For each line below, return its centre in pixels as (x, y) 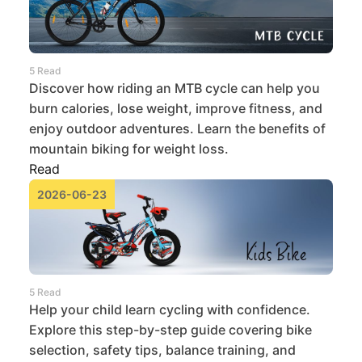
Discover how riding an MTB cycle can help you (175, 88)
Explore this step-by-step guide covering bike (170, 329)
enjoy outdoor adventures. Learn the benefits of (177, 129)
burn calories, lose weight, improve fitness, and (176, 109)
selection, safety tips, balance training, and (162, 349)
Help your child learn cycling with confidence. (170, 309)
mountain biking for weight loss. (129, 149)
